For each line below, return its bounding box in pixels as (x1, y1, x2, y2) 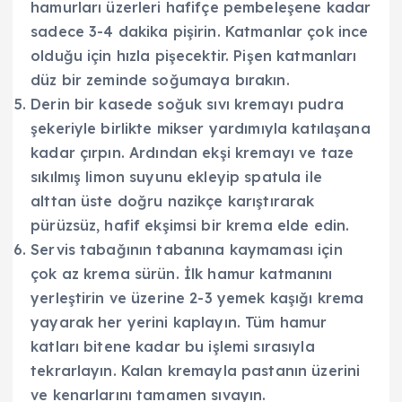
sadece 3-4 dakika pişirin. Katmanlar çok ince (31, 22, 369, 40)
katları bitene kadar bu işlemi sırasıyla (31, 336, 315, 355)
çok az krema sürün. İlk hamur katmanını (31, 264, 333, 283)
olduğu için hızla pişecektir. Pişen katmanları (31, 46, 357, 65)
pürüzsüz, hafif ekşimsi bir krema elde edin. (31, 215, 350, 234)
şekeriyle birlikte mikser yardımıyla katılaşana (31, 118, 371, 137)
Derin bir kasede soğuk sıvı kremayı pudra (31, 94, 344, 113)
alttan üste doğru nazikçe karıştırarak (31, 191, 315, 210)
